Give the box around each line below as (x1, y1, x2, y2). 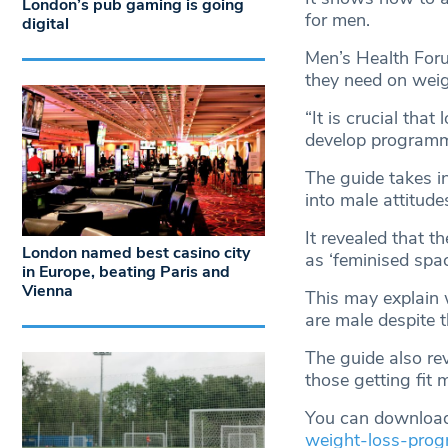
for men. (304, 8, 370, 33)
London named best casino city (22, 242, 250, 265)
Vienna (22, 280, 73, 303)
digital (22, 12, 69, 35)
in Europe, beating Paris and (22, 261, 230, 284)
